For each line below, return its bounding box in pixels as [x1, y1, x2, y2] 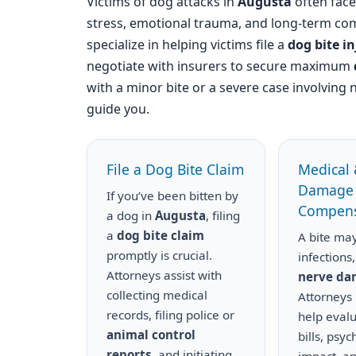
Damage [298, 180, 354, 199]
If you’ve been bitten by [106, 188, 238, 203]
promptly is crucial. [106, 247, 212, 263]
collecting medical [106, 287, 207, 303]
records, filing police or [106, 307, 234, 323]
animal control [106, 327, 195, 342]
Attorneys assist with [106, 267, 222, 283]
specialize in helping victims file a [87, 36, 288, 53]
